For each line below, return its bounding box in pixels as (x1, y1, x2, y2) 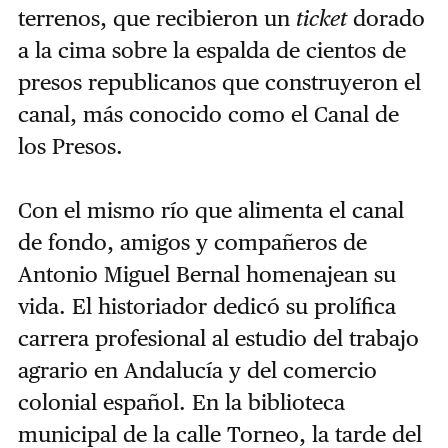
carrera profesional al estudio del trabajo (17, 324, 419, 351)
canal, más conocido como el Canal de (17, 100, 399, 127)
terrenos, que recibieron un (17, 4, 296, 31)
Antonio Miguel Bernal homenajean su (17, 260, 396, 287)
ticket (295, 4, 347, 31)
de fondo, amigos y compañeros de (17, 228, 367, 255)
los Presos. (17, 132, 123, 159)
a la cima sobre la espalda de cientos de (17, 36, 406, 63)
